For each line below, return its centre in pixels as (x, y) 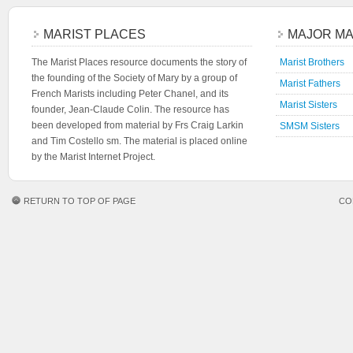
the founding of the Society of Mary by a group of (134, 78)
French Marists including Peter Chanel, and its (130, 94)
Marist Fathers (310, 84)
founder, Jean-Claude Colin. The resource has (130, 110)
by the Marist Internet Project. (93, 157)
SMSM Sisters (310, 126)
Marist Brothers (312, 62)
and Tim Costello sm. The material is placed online (139, 141)
